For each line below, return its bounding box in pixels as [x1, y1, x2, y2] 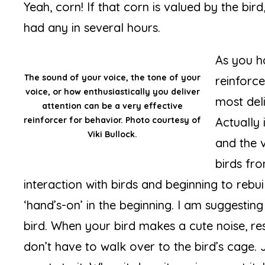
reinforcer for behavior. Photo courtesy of [24, 115, 202, 125]
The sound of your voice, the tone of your [24, 72, 201, 83]
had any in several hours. [24, 20, 161, 35]
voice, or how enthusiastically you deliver [25, 86, 200, 97]
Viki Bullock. [88, 129, 138, 140]
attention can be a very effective [42, 101, 183, 111]
